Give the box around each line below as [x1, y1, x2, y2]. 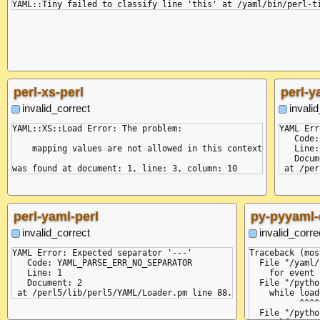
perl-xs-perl [14, 84, 84, 99]
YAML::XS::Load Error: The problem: [12, 123, 182, 134]
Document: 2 [12, 277, 82, 288]
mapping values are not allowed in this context [12, 143, 262, 154]
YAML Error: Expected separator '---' [12, 247, 192, 258]
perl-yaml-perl [14, 209, 99, 224]
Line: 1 [12, 267, 62, 278]
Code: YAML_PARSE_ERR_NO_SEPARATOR [12, 257, 192, 268]
